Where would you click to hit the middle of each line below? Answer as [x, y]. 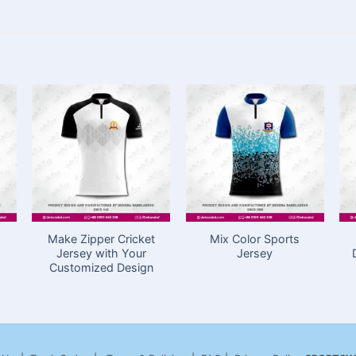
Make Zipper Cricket [101, 239]
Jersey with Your [101, 253]
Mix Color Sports [255, 239]
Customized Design [101, 268]
